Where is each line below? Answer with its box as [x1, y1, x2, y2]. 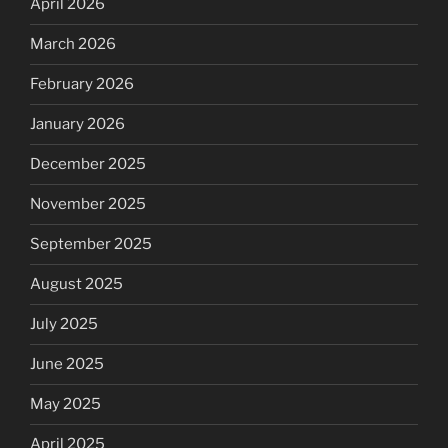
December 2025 [30, 155, 146, 173]
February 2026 [30, 75, 134, 93]
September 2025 [30, 235, 152, 253]
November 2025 [30, 195, 146, 213]
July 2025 [30, 315, 98, 333]
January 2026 [30, 115, 125, 133]
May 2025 [30, 395, 101, 413]
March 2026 [30, 35, 116, 53]
